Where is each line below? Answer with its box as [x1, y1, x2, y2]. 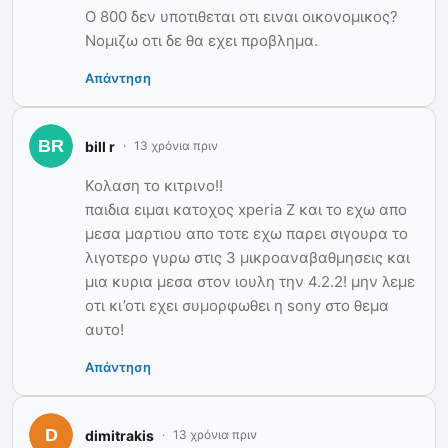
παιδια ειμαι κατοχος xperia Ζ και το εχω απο [85, 200, 407, 220]
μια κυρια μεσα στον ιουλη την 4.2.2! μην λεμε [85, 272, 415, 292]
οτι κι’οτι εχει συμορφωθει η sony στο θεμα [85, 296, 389, 316]
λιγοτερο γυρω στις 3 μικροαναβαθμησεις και [85, 248, 410, 268]
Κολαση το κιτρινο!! [85, 176, 223, 196]
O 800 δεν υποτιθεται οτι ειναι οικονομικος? [85, 7, 398, 27]
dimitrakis [85, 426, 154, 444]
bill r [85, 137, 115, 155]
